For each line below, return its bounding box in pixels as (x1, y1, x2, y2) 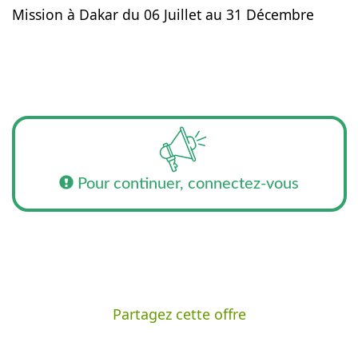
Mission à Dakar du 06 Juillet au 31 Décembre (11, 5, 314, 24)
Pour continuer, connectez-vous (74, 176, 299, 192)
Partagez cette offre (112, 304, 246, 324)
